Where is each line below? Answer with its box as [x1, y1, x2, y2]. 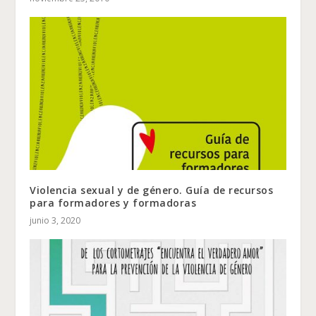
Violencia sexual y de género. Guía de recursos [30, 183, 274, 197]
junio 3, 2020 [30, 214, 81, 227]
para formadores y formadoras [30, 196, 197, 210]
